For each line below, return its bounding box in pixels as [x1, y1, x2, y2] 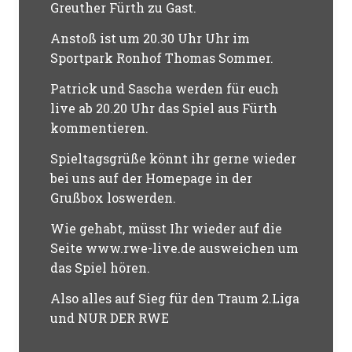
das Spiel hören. [50, 259, 151, 276]
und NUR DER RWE [50, 310, 170, 326]
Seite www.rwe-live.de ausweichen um [50, 240, 299, 256]
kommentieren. [50, 119, 149, 136]
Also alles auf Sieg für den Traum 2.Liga [50, 290, 300, 306]
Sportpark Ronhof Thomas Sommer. [50, 49, 274, 66]
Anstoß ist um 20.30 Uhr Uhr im [50, 30, 251, 46]
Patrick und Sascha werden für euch [50, 80, 280, 97]
